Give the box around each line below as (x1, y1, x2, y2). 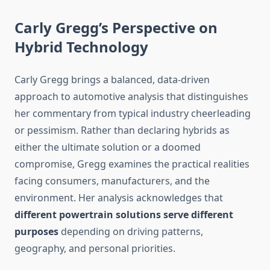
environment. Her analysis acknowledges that (14, 191, 223, 205)
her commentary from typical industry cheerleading (14, 107, 251, 121)
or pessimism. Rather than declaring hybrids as (14, 124, 230, 137)
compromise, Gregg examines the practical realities (14, 157, 250, 171)
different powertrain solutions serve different (14, 208, 233, 222)
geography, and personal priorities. (14, 242, 175, 256)
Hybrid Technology (14, 37, 148, 57)
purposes (14, 225, 58, 239)
